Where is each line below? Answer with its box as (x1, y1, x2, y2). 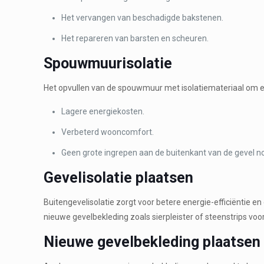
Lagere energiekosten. (61, 106, 145, 116)
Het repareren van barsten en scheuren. (61, 33, 209, 43)
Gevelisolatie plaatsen (44, 169, 194, 186)
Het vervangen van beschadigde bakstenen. (61, 12, 224, 22)
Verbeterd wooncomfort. (61, 127, 154, 137)
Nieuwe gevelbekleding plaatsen (44, 233, 261, 250)
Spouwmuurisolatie (44, 54, 173, 72)
